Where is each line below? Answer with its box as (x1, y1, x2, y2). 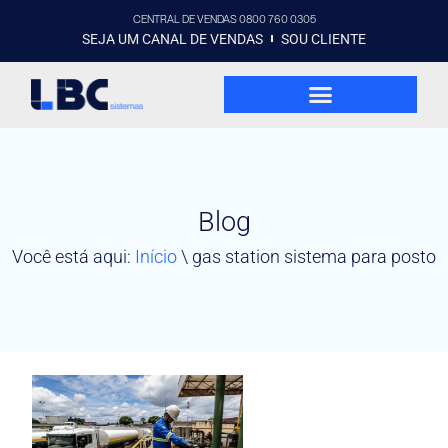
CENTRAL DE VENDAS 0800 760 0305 (132, 12, 316, 26)
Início (135, 246, 177, 268)
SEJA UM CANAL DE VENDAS (81, 30, 263, 47)
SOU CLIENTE (281, 30, 367, 47)
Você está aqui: (12, 246, 135, 268)
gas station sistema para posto (192, 246, 436, 268)
